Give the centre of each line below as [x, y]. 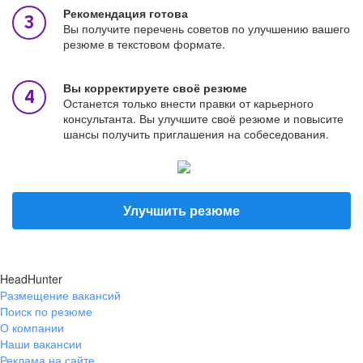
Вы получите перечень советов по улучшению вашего [207, 28]
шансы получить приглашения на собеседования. [196, 134]
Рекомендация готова [126, 13]
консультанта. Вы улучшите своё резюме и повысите [203, 118]
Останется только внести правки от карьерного [188, 103]
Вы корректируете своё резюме [155, 88]
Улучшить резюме [181, 210]
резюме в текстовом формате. [144, 44]
